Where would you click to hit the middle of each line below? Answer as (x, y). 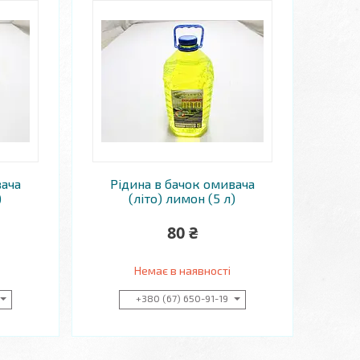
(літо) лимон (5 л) (182, 198)
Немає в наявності (182, 270)
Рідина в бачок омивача (182, 184)
